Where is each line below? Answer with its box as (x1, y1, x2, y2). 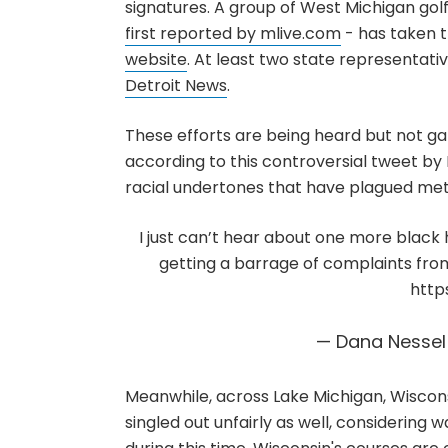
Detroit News (124, 74, 227, 97)
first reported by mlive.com (124, 22, 341, 45)
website (124, 48, 187, 71)
